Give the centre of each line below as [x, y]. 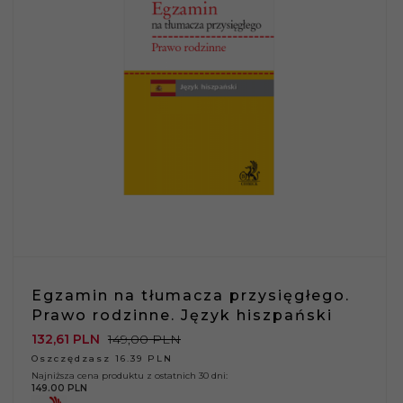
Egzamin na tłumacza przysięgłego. [191, 295]
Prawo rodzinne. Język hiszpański [182, 315]
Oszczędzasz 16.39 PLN [102, 358]
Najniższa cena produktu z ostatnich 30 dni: [130, 375]
